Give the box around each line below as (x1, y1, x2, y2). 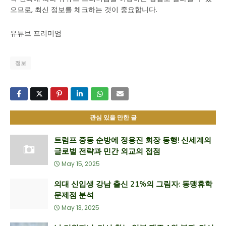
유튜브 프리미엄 (10, 28, 62, 38)
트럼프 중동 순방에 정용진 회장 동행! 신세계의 (54, 135, 211, 145)
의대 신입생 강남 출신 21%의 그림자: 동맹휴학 (54, 179, 212, 189)
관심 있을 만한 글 (89, 114, 137, 122)
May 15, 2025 (62, 159, 100, 168)
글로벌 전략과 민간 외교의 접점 (54, 146, 160, 156)
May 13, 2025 (62, 203, 99, 212)
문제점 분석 (54, 190, 94, 200)
